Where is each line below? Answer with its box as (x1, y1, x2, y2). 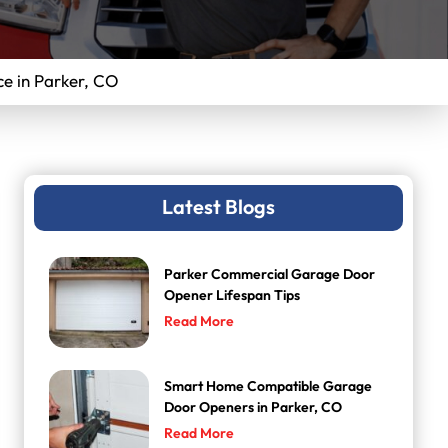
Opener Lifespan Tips (164, 285, 301, 305)
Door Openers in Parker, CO (164, 397, 343, 417)
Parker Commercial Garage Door (164, 264, 376, 284)
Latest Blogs (162, 194, 276, 223)
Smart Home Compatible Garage (164, 376, 373, 396)
